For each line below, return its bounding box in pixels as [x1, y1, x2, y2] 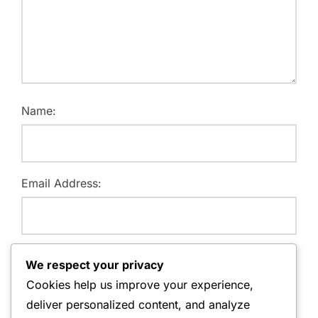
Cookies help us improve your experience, [26, 277, 253, 292]
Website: [21, 248, 67, 263]
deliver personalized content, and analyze [26, 297, 250, 312]
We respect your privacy [26, 257, 164, 272]
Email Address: [21, 176, 102, 191]
